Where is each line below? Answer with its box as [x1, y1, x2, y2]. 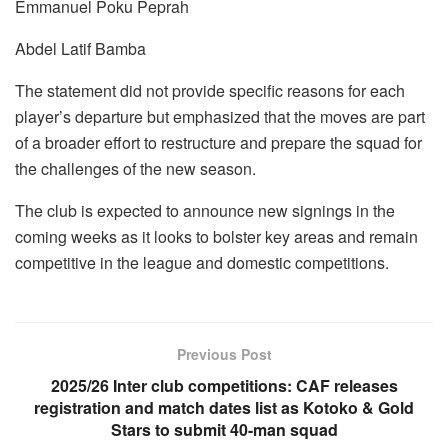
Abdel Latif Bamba [15, 36, 146, 60]
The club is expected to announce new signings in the [15, 198, 395, 222]
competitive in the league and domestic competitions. [15, 250, 389, 274]
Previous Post [176, 343, 272, 364]
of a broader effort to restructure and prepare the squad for [15, 130, 422, 154]
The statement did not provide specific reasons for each [15, 78, 405, 102]
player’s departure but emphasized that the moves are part [15, 104, 425, 128]
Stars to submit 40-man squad [110, 417, 338, 441]
